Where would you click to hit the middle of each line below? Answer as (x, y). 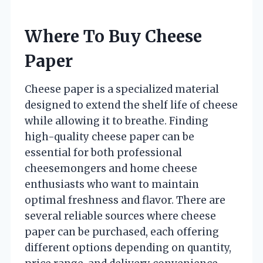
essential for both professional (103, 152)
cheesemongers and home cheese (111, 168)
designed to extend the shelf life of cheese (131, 105)
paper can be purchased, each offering (122, 232)
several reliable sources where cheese (120, 216)
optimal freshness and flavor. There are (125, 200)
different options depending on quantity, (128, 247)
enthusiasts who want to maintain (112, 184)
